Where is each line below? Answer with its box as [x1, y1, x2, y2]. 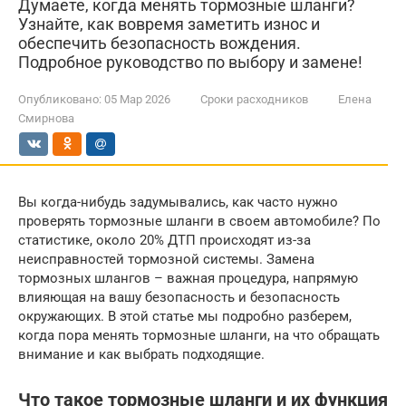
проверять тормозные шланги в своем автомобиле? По [18, 213, 381, 229]
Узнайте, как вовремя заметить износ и [18, 14, 320, 34]
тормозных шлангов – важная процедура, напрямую [18, 270, 358, 286]
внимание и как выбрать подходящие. [18, 346, 265, 362]
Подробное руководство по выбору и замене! [18, 53, 362, 72]
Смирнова [18, 111, 74, 125]
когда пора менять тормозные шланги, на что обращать [18, 327, 380, 343]
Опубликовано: [18, 92, 101, 106]
